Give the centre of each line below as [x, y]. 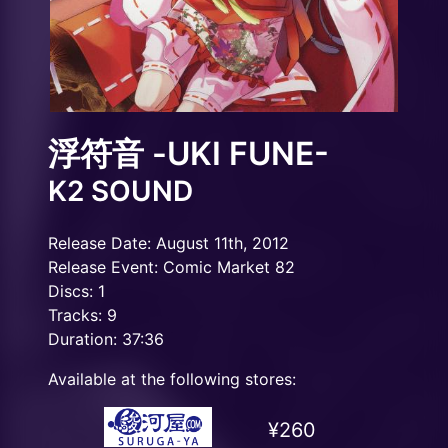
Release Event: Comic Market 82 [171, 267]
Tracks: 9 [82, 315]
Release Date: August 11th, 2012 [168, 243]
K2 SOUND [120, 191]
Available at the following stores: [172, 379]
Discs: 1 [76, 291]
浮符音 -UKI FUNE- [188, 153]
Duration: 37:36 [106, 339]
